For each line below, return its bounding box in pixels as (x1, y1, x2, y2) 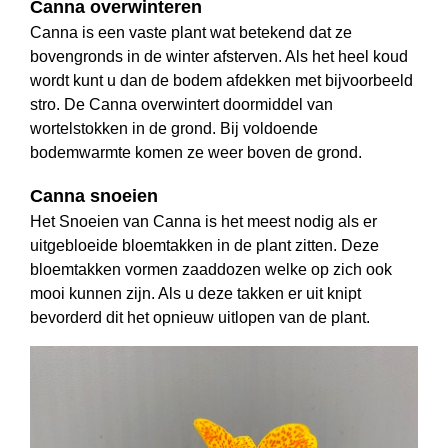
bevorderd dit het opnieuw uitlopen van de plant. (30, 309, 370, 327)
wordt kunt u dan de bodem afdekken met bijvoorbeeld (30, 72, 413, 90)
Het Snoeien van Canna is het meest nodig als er (30, 213, 377, 231)
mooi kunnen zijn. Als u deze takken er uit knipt (30, 285, 361, 303)
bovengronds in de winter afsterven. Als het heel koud (30, 48, 408, 66)
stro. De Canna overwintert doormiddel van (30, 96, 333, 114)
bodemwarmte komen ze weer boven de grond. (30, 144, 362, 162)
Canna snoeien (30, 186, 158, 207)
